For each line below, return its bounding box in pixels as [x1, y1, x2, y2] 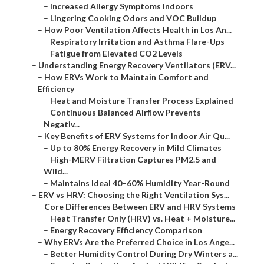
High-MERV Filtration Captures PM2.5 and [50, 154, 216, 165]
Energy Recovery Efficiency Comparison [50, 225, 202, 236]
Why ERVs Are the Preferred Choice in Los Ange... [44, 237, 235, 247]
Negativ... [44, 119, 80, 130]
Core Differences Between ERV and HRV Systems [44, 202, 236, 212]
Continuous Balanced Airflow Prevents [50, 107, 201, 118]
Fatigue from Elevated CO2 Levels [50, 48, 183, 59]
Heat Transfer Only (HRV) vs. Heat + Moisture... [50, 213, 235, 224]
